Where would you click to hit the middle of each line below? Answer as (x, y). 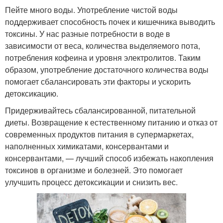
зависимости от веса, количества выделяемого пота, (103, 45)
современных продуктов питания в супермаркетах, (99, 134)
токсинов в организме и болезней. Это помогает (94, 170)
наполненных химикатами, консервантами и (87, 146)
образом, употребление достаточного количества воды (107, 69)
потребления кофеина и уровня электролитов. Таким (103, 57)
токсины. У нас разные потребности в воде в (88, 33)
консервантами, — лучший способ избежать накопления (109, 158)
